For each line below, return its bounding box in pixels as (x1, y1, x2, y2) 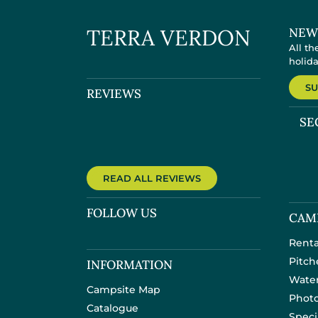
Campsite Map (87, 283, 160, 296)
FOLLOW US (87, 205, 157, 221)
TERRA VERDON (87, 24, 251, 51)
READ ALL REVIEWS (103, 172, 201, 184)
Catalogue (87, 302, 138, 314)
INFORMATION (87, 257, 172, 273)
